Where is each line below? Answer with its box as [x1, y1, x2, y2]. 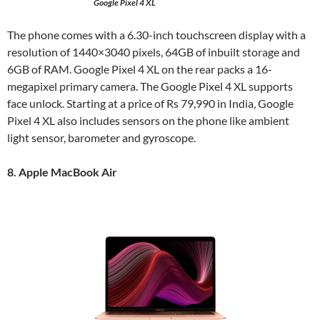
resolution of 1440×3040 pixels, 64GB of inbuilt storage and [7, 44, 300, 59]
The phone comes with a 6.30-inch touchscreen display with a [7, 27, 306, 41]
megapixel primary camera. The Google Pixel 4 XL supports [7, 79, 293, 93]
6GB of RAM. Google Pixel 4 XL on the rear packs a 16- [7, 61, 272, 76]
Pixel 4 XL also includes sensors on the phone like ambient [7, 113, 289, 127]
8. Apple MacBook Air [7, 164, 119, 179]
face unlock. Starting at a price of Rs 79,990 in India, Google [7, 96, 294, 110]
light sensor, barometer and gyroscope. [7, 130, 198, 144]
